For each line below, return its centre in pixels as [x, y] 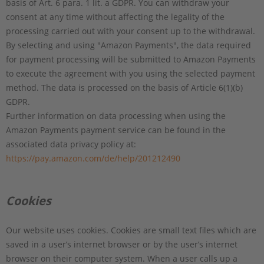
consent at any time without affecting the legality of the [115, 16]
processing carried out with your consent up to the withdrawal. [131, 31]
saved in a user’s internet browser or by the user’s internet [122, 244]
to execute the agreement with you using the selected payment [131, 73]
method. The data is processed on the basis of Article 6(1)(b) [124, 87]
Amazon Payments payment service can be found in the [116, 130]
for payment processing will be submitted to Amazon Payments [131, 59]
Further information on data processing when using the [116, 115]
